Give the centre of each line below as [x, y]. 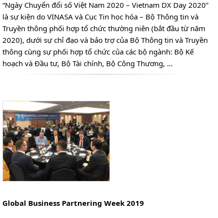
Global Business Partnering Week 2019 [73, 203]
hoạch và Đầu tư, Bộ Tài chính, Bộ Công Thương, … [88, 63]
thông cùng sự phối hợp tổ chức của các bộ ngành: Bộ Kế [98, 51]
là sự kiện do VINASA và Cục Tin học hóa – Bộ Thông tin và [101, 16]
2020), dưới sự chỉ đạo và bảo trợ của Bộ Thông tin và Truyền [105, 40]
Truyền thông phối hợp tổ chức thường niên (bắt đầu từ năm [104, 28]
